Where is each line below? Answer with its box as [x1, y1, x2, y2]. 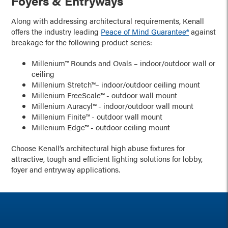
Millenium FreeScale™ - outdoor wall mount [32, 90, 178, 100]
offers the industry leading [11, 26, 101, 37]
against [189, 26, 216, 37]
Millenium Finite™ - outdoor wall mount [32, 111, 163, 122]
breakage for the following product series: [11, 37, 153, 47]
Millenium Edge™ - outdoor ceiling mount [32, 122, 170, 132]
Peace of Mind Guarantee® [101, 26, 189, 37]
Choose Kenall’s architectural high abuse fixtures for [11, 142, 186, 153]
